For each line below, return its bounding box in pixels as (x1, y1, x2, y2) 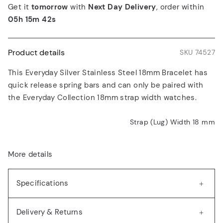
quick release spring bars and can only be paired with (8, 80, 204, 90)
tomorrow (31, 1, 68, 12)
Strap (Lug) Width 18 (129, 117, 202, 126)
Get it (8, 1, 31, 12)
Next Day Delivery (88, 1, 156, 12)
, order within (156, 1, 207, 12)
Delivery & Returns (16, 207, 83, 217)
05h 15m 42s (8, 14, 56, 24)
